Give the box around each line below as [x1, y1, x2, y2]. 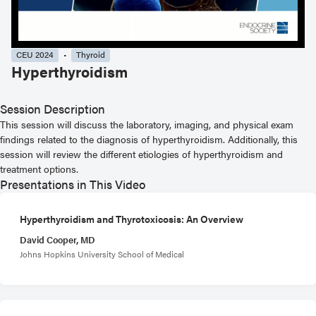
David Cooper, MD [20, 233, 95, 246]
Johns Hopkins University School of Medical [20, 247, 184, 260]
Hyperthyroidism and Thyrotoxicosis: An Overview [20, 211, 243, 226]
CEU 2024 [16, 48, 54, 61]
